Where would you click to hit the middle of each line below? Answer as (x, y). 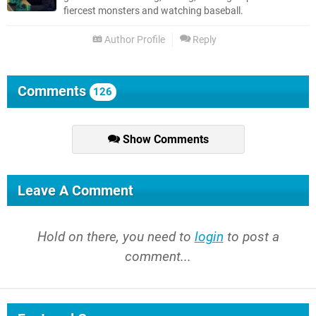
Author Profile (134, 40)
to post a (251, 237)
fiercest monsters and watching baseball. (153, 11)
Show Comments (164, 140)
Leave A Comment (75, 191)
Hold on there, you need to (116, 237)
